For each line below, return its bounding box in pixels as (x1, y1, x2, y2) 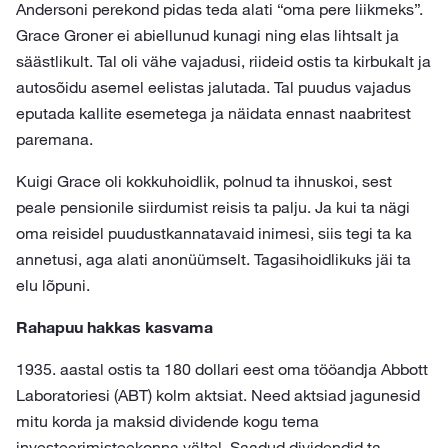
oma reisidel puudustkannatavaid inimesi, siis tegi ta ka (16, 223, 412, 243)
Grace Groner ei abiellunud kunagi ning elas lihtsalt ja (16, 25, 399, 45)
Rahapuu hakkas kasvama (16, 317, 213, 337)
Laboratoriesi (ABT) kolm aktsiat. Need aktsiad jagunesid (16, 385, 420, 405)
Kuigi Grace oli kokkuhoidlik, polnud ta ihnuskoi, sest (16, 171, 392, 191)
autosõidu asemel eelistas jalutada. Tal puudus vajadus (16, 77, 411, 97)
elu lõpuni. (16, 275, 90, 295)
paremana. (16, 129, 93, 149)
